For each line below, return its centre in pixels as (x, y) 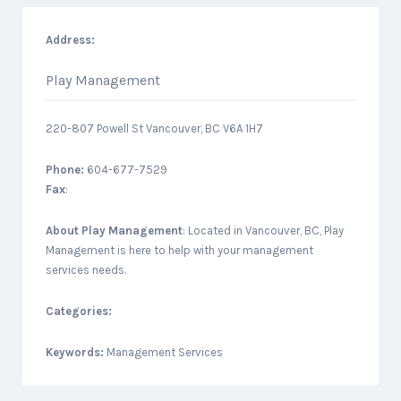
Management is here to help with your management (179, 250)
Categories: (79, 311)
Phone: (65, 170)
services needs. (86, 270)
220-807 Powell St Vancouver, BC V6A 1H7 (154, 128)
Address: (70, 40)
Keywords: (76, 352)
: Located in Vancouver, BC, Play (263, 230)
